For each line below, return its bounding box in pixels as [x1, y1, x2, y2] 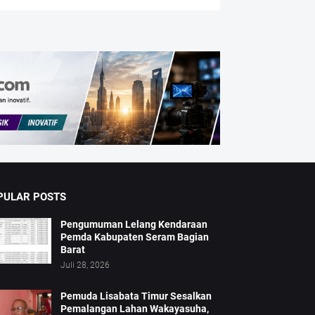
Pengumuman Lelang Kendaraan [60, 218, 207, 230]
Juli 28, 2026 [60, 259, 110, 270]
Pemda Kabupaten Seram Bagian [60, 231, 209, 243]
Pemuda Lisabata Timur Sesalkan [60, 290, 212, 302]
